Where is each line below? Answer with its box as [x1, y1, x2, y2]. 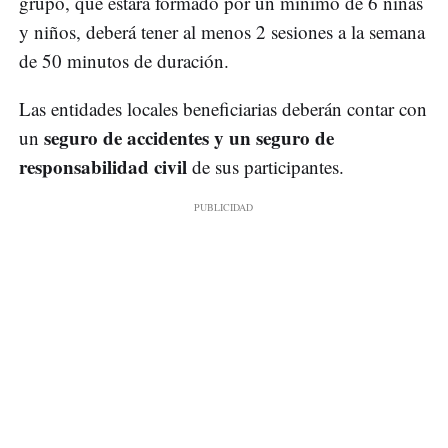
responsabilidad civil [19, 153, 192, 181]
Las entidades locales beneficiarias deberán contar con [19, 96, 427, 122]
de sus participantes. [192, 154, 344, 180]
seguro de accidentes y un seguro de [44, 124, 334, 152]
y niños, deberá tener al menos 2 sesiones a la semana [19, 19, 425, 45]
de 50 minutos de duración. [19, 48, 229, 74]
